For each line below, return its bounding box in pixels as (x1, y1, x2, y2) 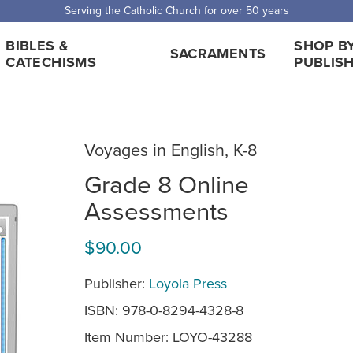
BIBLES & (6, 35, 69, 56)
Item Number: (84, 326, 173, 347)
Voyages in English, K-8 (84, 138, 258, 162)
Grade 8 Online (84, 165, 249, 201)
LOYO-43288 (173, 326, 252, 347)
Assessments (84, 192, 229, 228)
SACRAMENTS (169, 43, 266, 64)
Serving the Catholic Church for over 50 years (64, 2, 289, 18)
